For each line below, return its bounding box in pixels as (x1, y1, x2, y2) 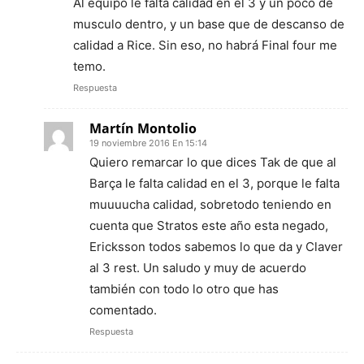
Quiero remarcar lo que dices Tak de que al (89, 154, 336, 170)
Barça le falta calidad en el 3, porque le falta (89, 175, 340, 191)
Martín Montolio (89, 119, 197, 137)
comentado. (89, 301, 157, 318)
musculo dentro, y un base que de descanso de (73, 15, 344, 32)
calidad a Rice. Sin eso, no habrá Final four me (73, 37, 337, 53)
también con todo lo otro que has (89, 280, 279, 297)
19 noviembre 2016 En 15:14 (89, 136, 207, 149)
